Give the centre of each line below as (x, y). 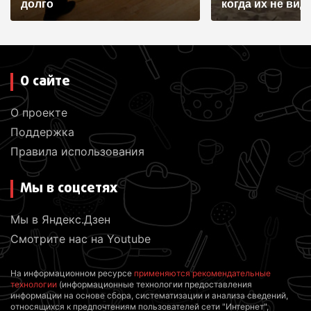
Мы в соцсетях (69, 189)
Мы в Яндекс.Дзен (60, 220)
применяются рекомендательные (202, 274)
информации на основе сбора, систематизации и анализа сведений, (149, 296)
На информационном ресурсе (72, 274)
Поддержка (42, 132)
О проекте (39, 113)
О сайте (45, 82)
